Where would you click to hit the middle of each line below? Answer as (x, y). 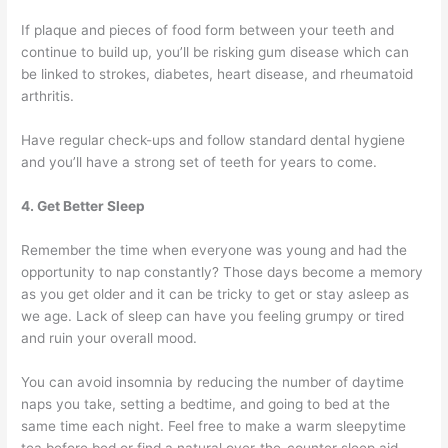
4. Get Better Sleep (83, 205)
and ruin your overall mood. (109, 337)
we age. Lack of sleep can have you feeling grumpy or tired (213, 315)
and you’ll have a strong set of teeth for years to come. (199, 162)
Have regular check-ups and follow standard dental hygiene (213, 140)
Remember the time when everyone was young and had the (214, 249)
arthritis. (48, 96)
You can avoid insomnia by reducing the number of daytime (213, 381)
